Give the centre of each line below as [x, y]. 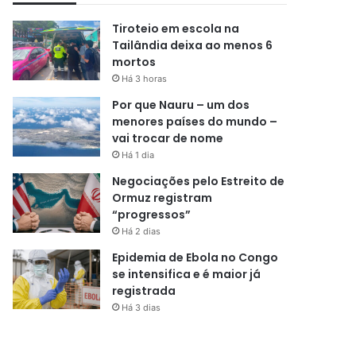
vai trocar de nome [168, 138]
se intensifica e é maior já [187, 274]
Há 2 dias [141, 231]
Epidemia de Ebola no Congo [195, 257]
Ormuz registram [163, 198]
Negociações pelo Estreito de [199, 181]
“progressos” [152, 215]
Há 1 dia [138, 155]
